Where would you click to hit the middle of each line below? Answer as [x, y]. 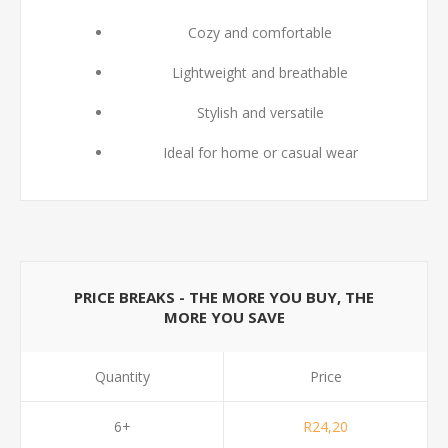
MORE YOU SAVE [224, 317]
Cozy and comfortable [260, 32]
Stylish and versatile [260, 112]
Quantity [122, 376]
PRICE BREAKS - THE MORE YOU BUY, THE [224, 297]
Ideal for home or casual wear [260, 152]
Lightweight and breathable [260, 72]
